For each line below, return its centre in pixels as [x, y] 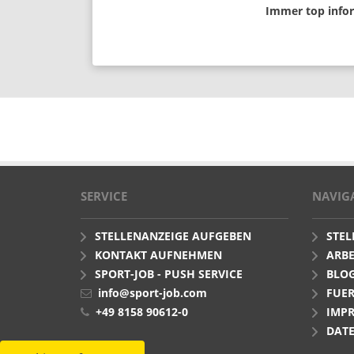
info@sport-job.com [153, 293]
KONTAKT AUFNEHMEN [158, 255]
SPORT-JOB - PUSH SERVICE [169, 274]
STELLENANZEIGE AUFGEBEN [173, 236]
